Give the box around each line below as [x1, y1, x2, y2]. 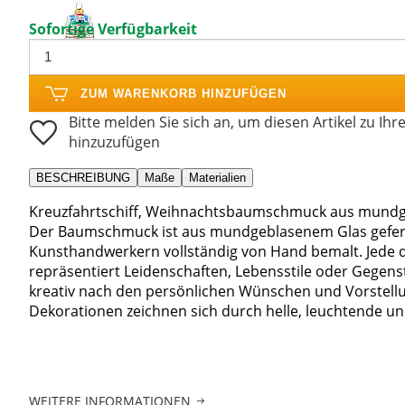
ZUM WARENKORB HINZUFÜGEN [80, 86, 287, 100]
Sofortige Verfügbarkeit [29, 18, 197, 39]
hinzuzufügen [69, 131, 160, 152]
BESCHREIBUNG [36, 170, 130, 184]
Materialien [189, 170, 246, 184]
